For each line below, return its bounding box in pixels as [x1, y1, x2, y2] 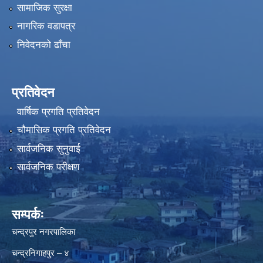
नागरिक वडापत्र [16, 21, 75, 32]
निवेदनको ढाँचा [16, 39, 70, 50]
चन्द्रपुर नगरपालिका [12, 227, 75, 237]
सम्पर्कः [12, 207, 44, 222]
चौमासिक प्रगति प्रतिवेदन [16, 124, 111, 136]
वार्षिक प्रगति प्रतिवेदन [16, 106, 100, 117]
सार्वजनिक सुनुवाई [16, 143, 80, 154]
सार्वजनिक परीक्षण [16, 161, 79, 173]
